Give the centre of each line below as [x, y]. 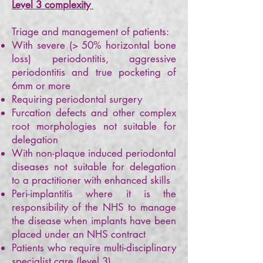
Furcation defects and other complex [94, 113]
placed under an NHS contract [80, 234]
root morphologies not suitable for [94, 126]
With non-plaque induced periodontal [94, 153]
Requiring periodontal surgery [78, 99]
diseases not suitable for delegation [94, 167]
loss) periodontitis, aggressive [94, 59]
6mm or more [43, 86]
